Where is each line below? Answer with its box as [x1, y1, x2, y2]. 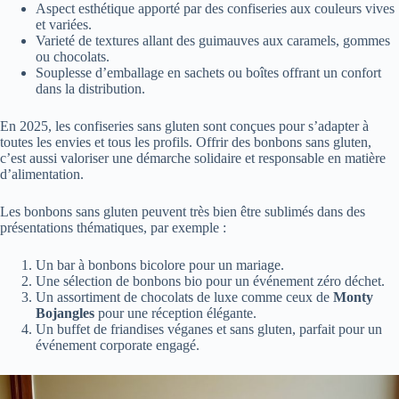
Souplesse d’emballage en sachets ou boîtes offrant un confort [36, 64, 381, 80]
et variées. [36, 16, 92, 32]
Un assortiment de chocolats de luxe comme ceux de [36, 289, 333, 305]
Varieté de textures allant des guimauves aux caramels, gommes [36, 32, 390, 48]
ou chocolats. [36, 48, 110, 64]
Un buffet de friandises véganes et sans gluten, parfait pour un [36, 321, 382, 337]
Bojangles [36, 305, 94, 321]
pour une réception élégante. [94, 305, 256, 321]
